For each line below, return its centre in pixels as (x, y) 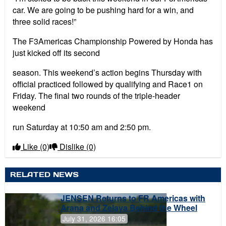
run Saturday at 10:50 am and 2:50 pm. (82, 127)
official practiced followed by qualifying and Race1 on (108, 84)
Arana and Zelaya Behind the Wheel (129, 207)
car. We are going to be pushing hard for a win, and (103, 10)
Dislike (72, 147)
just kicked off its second (56, 53)
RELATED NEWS (44, 175)
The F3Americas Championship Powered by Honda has (113, 41)
